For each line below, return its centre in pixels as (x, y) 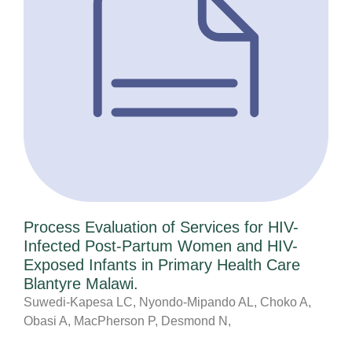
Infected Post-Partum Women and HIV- (161, 246)
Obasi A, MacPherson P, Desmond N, (127, 321)
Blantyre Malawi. (81, 283)
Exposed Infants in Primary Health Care (162, 264)
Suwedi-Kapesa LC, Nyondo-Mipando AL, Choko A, (167, 302)
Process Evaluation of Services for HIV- (161, 227)
